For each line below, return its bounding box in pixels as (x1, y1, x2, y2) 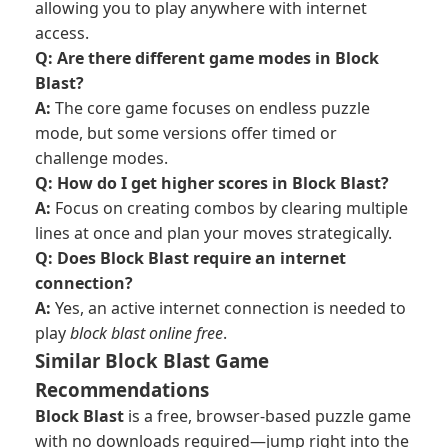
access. (35, 22, 89, 44)
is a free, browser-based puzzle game (124, 405, 411, 427)
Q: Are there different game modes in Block (35, 47, 379, 69)
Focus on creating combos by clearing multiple (51, 197, 408, 219)
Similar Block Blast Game (35, 348, 269, 373)
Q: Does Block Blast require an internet (35, 247, 346, 269)
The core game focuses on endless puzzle (51, 97, 370, 119)
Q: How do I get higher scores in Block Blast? (35, 172, 389, 194)
